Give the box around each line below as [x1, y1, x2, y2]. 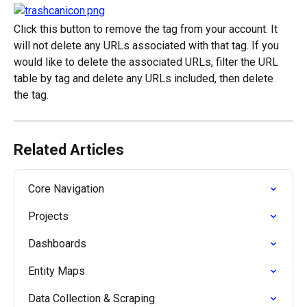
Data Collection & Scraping [28, 292, 155, 306]
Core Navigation [28, 182, 104, 196]
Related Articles [14, 141, 124, 159]
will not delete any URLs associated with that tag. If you [14, 39, 282, 53]
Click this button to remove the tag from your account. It [14, 23, 280, 36]
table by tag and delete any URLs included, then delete [14, 72, 276, 86]
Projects [28, 210, 69, 223]
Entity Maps [28, 265, 85, 278]
